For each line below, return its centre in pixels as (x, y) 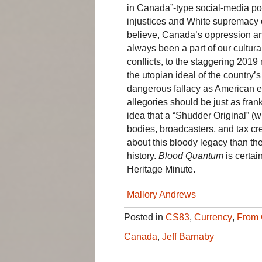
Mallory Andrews (161, 194)
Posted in (145, 217)
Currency (213, 217)
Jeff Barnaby (188, 236)
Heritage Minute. (161, 169)
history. (143, 156)
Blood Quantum (191, 156)
